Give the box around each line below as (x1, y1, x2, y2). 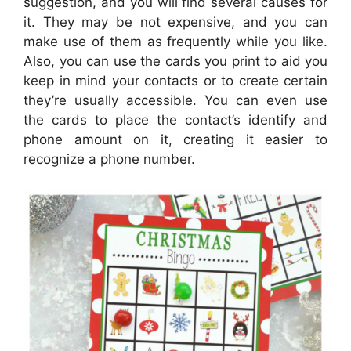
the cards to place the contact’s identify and (24, 111, 327, 128)
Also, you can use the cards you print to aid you (24, 52, 327, 69)
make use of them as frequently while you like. (24, 33, 327, 49)
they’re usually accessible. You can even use (24, 92, 327, 108)
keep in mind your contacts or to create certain (24, 72, 327, 89)
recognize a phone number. (24, 150, 195, 167)
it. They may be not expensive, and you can (24, 13, 327, 30)
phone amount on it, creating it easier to (24, 131, 327, 147)
